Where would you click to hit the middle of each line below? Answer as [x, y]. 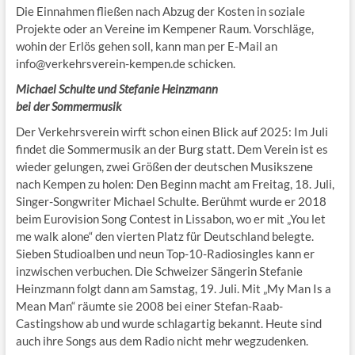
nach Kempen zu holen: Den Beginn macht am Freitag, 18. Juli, [175, 184]
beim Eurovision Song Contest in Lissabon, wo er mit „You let [170, 219]
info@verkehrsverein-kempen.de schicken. [126, 64]
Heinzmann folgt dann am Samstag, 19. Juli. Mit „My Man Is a [173, 289]
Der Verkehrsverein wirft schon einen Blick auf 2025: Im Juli [172, 132]
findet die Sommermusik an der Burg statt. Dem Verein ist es [172, 149]
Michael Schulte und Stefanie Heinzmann [116, 89]
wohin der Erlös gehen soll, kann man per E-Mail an [146, 46]
